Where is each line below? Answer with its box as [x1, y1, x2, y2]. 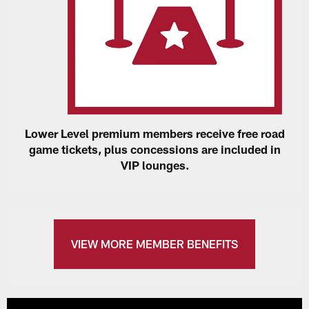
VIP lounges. [120, 158, 189, 172]
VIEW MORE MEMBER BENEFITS [71, 237, 238, 250]
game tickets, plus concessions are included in [28, 142, 281, 157]
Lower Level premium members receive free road [24, 126, 285, 141]
